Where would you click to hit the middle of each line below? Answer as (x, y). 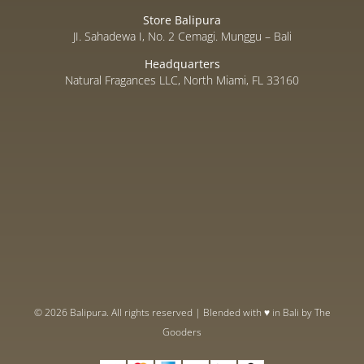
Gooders (182, 332)
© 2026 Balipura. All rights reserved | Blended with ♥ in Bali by (174, 313)
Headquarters (182, 64)
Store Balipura (182, 20)
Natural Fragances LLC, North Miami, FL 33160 (182, 80)
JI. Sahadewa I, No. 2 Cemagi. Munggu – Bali (182, 37)
